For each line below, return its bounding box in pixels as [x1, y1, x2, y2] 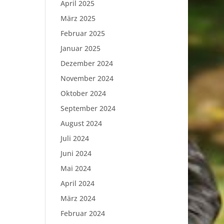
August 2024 [60, 118, 102, 128]
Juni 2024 [60, 148, 91, 158]
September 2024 [60, 103, 115, 113]
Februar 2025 [60, 28, 105, 38]
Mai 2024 [60, 163, 91, 173]
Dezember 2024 [60, 58, 113, 68]
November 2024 [60, 73, 113, 83]
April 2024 [60, 178, 94, 188]
